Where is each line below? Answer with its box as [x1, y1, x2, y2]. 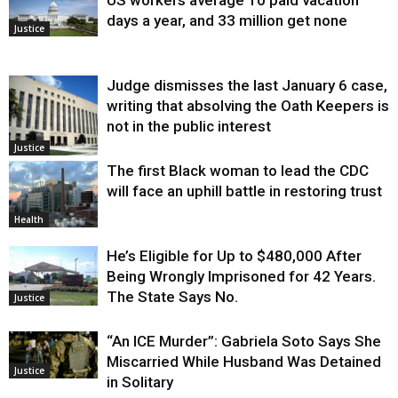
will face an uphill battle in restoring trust [107, 182, 382, 201]
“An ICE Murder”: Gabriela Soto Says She [107, 332, 381, 351]
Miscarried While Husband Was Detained [107, 353, 381, 371]
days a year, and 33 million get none [107, 12, 347, 30]
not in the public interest [107, 117, 271, 136]
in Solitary [107, 373, 173, 392]
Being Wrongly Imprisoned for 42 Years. [107, 267, 376, 286]
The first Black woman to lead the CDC [107, 162, 369, 180]
